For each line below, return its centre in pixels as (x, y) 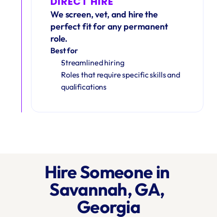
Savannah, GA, (107, 189)
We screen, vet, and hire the (104, 14)
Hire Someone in (107, 172)
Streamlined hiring (93, 62)
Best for (64, 50)
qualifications (84, 87)
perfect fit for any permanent (109, 26)
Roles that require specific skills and (121, 75)
